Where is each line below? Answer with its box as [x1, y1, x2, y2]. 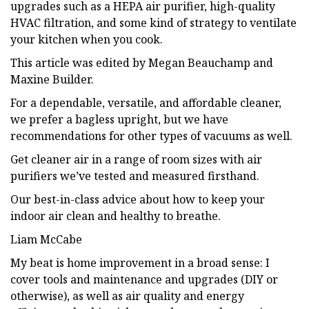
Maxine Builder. [10, 71, 94, 87]
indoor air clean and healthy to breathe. [10, 208, 221, 223]
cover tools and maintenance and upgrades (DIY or [10, 271, 278, 287]
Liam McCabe [10, 231, 82, 247]
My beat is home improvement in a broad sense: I [10, 255, 270, 270]
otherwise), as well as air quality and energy [10, 288, 244, 303]
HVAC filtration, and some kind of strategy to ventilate [10, 14, 297, 30]
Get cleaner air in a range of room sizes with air [10, 151, 262, 167]
